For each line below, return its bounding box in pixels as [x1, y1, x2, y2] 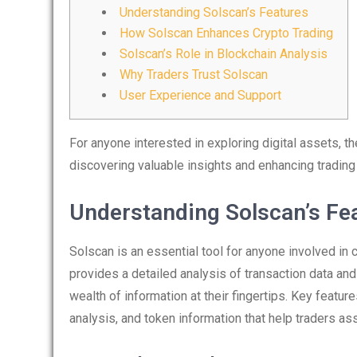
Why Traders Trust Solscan [120, 67, 268, 82]
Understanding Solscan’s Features [120, 5, 308, 20]
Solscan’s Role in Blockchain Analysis [120, 46, 328, 61]
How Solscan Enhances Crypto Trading [120, 25, 333, 41]
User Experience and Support [120, 88, 281, 103]
